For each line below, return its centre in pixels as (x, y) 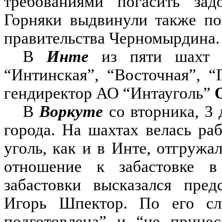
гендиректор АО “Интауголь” (109, 93)
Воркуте (71, 111)
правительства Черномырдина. (112, 38)
